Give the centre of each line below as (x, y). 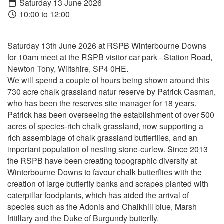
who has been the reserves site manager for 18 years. (102, 103)
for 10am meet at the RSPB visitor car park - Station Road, (110, 57)
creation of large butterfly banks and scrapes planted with (108, 184)
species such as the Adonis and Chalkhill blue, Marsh (102, 207)
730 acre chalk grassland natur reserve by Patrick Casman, (112, 92)
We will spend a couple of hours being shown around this (108, 80)
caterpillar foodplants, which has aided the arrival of (98, 195)
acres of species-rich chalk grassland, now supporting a (105, 126)
